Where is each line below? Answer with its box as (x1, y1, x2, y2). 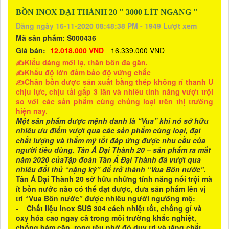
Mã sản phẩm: (16, 33, 67, 43)
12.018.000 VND (50, 45, 104, 56)
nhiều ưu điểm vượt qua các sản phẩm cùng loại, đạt (16, 125, 201, 136)
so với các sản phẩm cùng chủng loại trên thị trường (16, 96, 213, 107)
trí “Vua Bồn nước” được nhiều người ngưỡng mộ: (16, 193, 195, 204)
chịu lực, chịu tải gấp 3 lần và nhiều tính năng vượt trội (16, 86, 213, 97)
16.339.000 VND (111, 45, 165, 56)
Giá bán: (16, 45, 48, 56)
